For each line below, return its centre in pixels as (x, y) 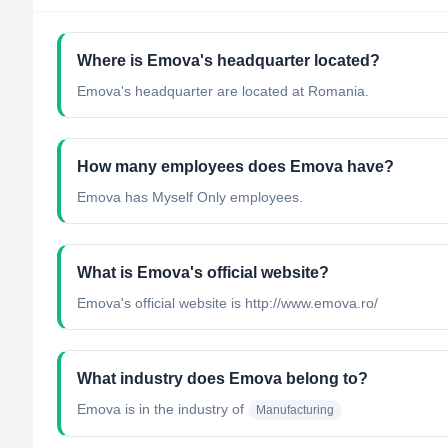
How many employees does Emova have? (235, 166)
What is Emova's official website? (203, 272)
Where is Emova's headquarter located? (228, 60)
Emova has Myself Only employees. (190, 197)
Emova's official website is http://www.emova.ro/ (227, 303)
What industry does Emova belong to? (222, 378)
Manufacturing (295, 410)
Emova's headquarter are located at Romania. (223, 91)
